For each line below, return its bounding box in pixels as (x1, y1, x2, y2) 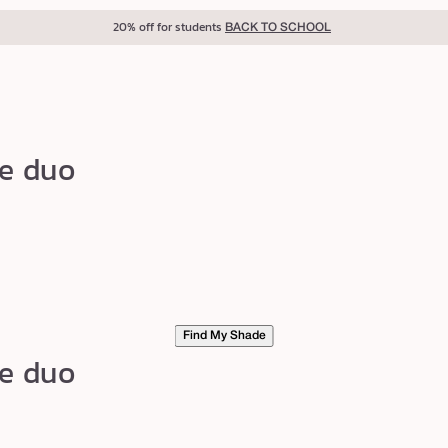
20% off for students (113, 18, 225, 36)
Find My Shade (182, 330, 266, 342)
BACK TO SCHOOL (225, 22, 331, 33)
